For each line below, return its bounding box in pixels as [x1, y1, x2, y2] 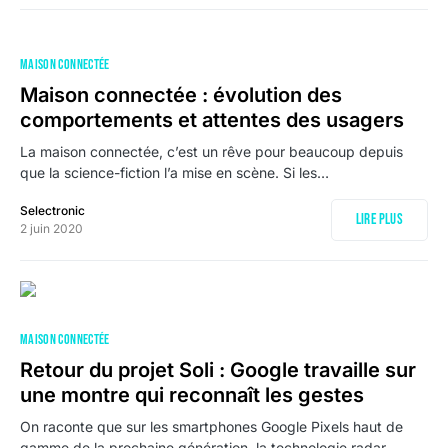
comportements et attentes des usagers [20, 108, 404, 132]
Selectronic [20, 203, 85, 218]
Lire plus [355, 210, 403, 229]
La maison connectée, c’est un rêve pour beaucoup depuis [20, 143, 403, 160]
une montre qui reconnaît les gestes [20, 383, 364, 407]
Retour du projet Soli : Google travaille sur [20, 358, 416, 382]
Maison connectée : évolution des [20, 83, 342, 107]
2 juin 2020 [20, 221, 83, 236]
